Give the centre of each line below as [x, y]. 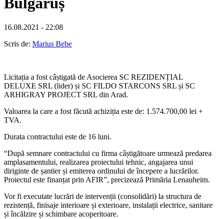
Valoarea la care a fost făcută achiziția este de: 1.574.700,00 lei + [103, 111]
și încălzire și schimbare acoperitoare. [61, 214]
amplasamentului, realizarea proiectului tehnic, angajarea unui [99, 162]
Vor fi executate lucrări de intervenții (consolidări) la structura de [103, 196]
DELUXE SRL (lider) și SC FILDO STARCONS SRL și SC [99, 86]
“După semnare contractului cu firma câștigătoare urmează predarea [108, 153]
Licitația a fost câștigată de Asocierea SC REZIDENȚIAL [93, 77]
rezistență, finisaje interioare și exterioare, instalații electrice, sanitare [108, 205]
